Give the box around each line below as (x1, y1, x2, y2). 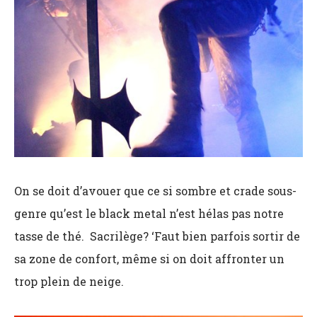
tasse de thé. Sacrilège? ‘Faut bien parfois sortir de (14, 228, 300, 243)
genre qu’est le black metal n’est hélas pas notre (14, 205, 284, 221)
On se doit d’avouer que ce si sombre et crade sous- (14, 183, 296, 198)
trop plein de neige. (14, 273, 124, 289)
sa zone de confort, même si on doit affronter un (14, 250, 284, 266)
